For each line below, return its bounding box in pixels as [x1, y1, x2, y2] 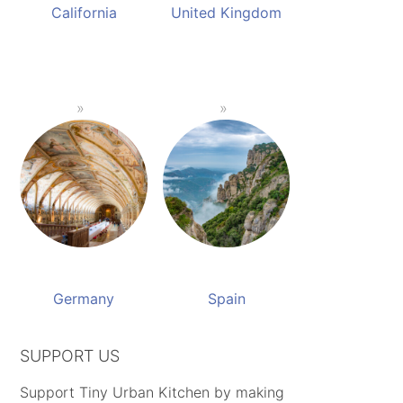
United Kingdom [171, 4, 282, 22]
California [50, 4, 117, 22]
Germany [53, 289, 115, 308]
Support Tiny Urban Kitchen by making [20, 382, 285, 401]
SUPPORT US [20, 345, 121, 365]
